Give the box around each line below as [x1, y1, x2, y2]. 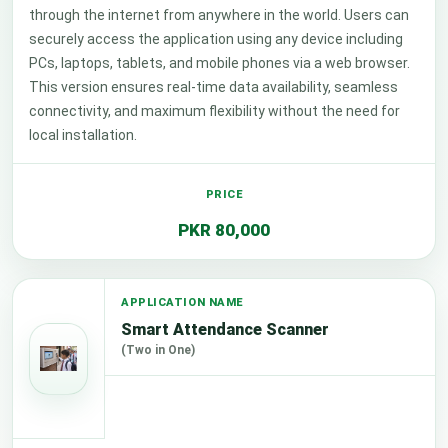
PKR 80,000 [178, 220, 270, 240]
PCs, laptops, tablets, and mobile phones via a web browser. [29, 55, 410, 71]
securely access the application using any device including [29, 31, 403, 47]
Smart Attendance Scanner [121, 320, 329, 339]
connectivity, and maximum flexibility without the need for [29, 103, 400, 119]
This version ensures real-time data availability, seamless [29, 79, 398, 95]
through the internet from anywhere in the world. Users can [29, 7, 409, 23]
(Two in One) [121, 343, 195, 357]
